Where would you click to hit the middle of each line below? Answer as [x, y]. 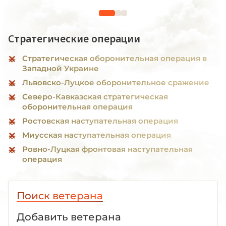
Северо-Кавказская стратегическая [95, 96]
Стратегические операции [74, 39]
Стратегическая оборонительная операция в [115, 58]
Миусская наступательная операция [97, 135]
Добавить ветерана [69, 217]
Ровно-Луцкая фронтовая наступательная [107, 149]
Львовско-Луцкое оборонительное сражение [116, 82]
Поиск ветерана [60, 195]
